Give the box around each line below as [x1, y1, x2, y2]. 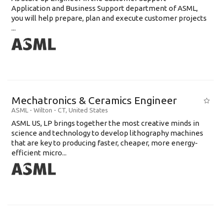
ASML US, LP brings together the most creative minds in [11, 119, 199, 127]
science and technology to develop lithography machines [11, 129, 203, 137]
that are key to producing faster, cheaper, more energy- [11, 139, 198, 147]
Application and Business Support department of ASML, [11, 4, 198, 12]
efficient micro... [11, 148, 67, 157]
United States [69, 107, 108, 113]
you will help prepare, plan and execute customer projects [11, 14, 207, 22]
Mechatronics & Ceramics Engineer [11, 94, 177, 106]
